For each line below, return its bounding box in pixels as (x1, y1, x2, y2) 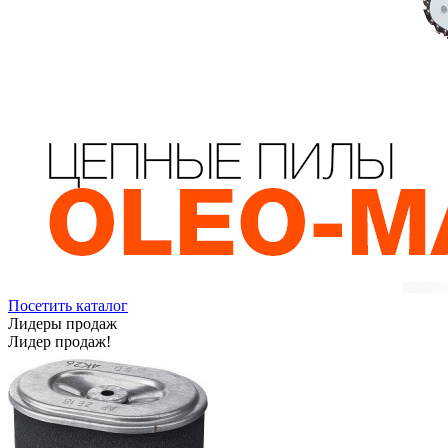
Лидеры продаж (8, 315, 117, 332)
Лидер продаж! (8, 333, 111, 350)
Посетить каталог (8, 297, 128, 314)
